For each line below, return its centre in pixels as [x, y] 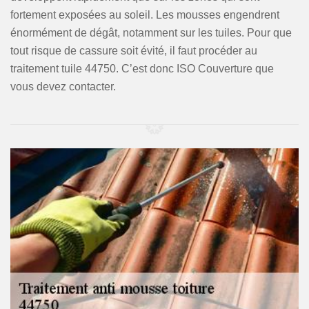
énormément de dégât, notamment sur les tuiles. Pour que [151, 33]
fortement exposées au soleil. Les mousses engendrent [145, 15]
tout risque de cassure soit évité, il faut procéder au [134, 51]
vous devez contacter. [63, 87]
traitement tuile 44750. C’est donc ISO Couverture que [142, 69]
